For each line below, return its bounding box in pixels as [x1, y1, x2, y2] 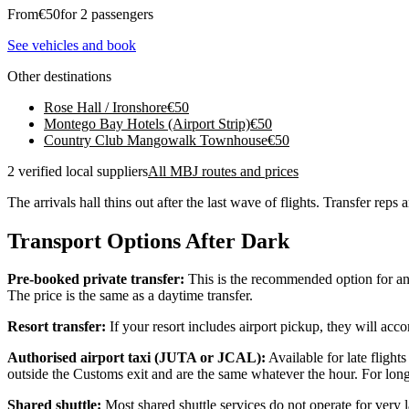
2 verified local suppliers [7, 163, 148, 179]
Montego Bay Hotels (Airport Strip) [44, 115, 250, 131]
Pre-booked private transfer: [7, 271, 184, 288]
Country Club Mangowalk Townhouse [44, 131, 267, 148]
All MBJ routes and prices [148, 163, 299, 179]
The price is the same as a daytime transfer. [7, 288, 253, 304]
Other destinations [7, 68, 111, 84]
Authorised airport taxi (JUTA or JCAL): [7, 350, 266, 366]
